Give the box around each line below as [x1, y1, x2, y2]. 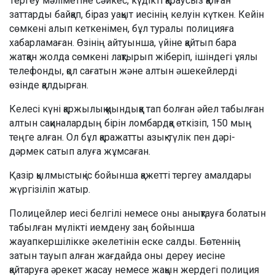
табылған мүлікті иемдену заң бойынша [9, 222, 195, 234]
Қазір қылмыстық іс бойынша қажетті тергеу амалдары [9, 169, 252, 182]
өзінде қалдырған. [9, 79, 88, 91]
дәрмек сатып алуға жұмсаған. [9, 145, 150, 158]
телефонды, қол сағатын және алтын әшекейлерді [9, 65, 237, 77]
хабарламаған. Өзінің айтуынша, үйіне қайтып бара [9, 37, 236, 49]
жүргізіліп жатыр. [9, 184, 90, 196]
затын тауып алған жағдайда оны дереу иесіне [9, 250, 225, 262]
